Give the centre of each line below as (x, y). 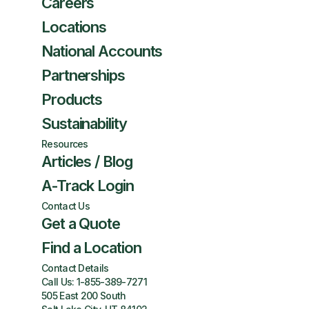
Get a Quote (81, 223)
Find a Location (91, 248)
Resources (65, 144)
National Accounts (102, 51)
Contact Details (75, 268)
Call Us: (59, 282)
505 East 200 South (84, 296)
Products (72, 99)
